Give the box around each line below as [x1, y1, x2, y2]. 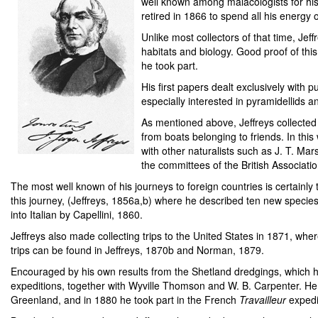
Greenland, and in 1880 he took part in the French [11, 292, 239, 307]
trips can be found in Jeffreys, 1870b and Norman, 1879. [11, 243, 264, 257]
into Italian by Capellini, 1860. [11, 207, 143, 221]
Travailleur [239, 292, 286, 307]
